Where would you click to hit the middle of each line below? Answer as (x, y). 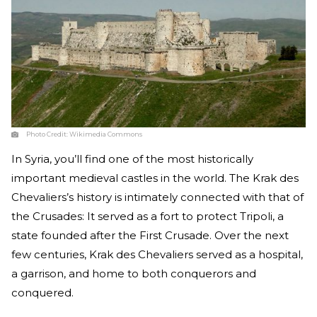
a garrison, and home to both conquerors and (134, 274)
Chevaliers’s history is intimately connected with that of (157, 197)
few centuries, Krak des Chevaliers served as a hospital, (157, 255)
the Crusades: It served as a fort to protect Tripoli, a (148, 217)
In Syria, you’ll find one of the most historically (132, 159)
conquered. (42, 293)
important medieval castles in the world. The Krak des (155, 178)
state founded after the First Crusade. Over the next (150, 236)
